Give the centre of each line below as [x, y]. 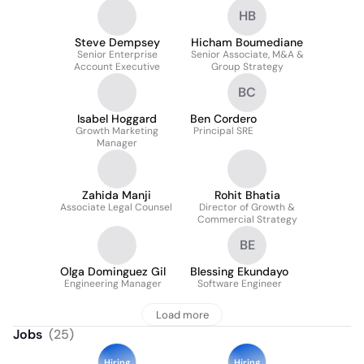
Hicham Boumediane [247, 42]
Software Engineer [239, 284]
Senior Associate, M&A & [247, 54]
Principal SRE [223, 131]
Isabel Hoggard [117, 119]
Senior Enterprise [117, 54]
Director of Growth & [247, 207]
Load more [182, 314]
